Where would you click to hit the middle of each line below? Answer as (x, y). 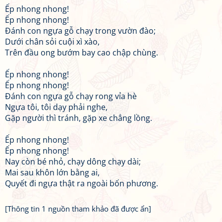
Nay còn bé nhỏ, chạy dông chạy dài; (73, 162)
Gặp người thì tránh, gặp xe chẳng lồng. (79, 118)
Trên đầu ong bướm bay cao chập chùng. (82, 53)
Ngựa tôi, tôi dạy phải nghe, (56, 107)
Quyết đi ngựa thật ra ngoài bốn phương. (82, 183)
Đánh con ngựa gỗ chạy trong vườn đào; (80, 31)
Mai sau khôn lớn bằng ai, (52, 172)
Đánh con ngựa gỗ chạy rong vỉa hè (71, 96)
